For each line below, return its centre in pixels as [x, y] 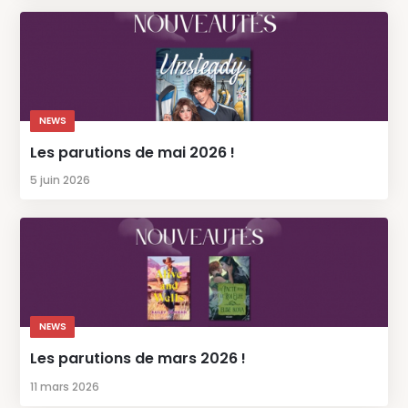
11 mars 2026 [65, 387]
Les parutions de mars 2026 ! [138, 359]
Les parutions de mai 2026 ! [133, 152]
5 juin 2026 [61, 180]
